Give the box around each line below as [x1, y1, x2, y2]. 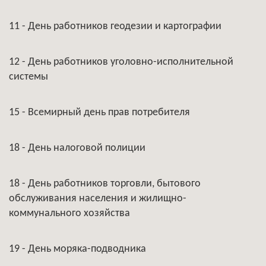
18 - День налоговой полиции [9, 142, 145, 154]
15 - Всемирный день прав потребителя [9, 107, 190, 118]
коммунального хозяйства [9, 208, 130, 219]
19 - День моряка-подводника [9, 243, 146, 255]
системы [9, 71, 48, 83]
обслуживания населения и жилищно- [9, 193, 186, 204]
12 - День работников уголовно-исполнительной [9, 56, 233, 68]
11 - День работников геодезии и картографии [9, 21, 221, 32]
